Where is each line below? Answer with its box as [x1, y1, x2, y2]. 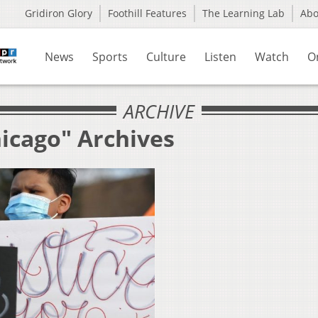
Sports [92, 49, 128, 65]
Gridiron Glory [25, 6, 92, 20]
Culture [146, 49, 186, 65]
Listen [204, 49, 236, 65]
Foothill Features [108, 6, 187, 20]
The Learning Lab [202, 6, 285, 20]
